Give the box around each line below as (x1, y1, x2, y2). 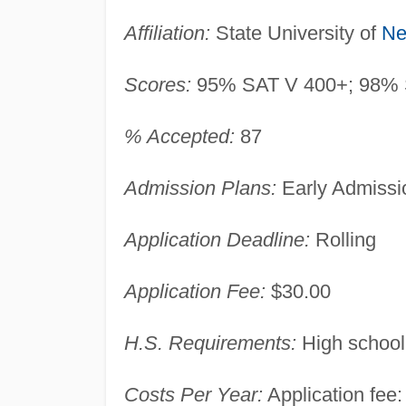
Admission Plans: (123, 176, 276, 199)
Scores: (123, 72, 191, 96)
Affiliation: (123, 21, 210, 44)
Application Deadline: (123, 227, 310, 251)
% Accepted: (123, 124, 235, 148)
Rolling (309, 227, 376, 251)
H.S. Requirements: (123, 331, 296, 354)
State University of (209, 21, 382, 44)
